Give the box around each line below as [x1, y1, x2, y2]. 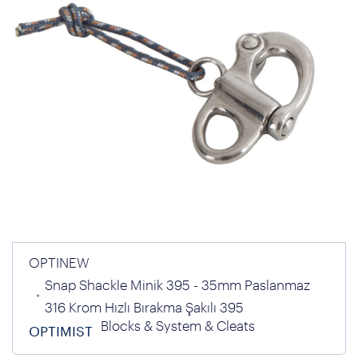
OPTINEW [29, 254, 89, 270]
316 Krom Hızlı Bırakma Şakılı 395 [45, 299, 244, 315]
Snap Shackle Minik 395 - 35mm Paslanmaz [45, 276, 310, 292]
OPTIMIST [29, 323, 93, 339]
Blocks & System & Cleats [101, 317, 255, 333]
